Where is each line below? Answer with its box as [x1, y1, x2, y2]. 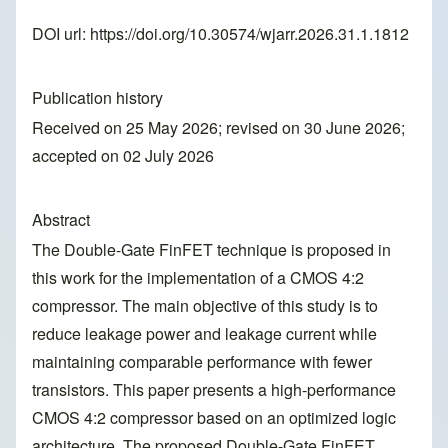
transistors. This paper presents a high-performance [32, 378, 396, 402]
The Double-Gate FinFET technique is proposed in [32, 238, 391, 262]
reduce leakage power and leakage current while [32, 322, 377, 346]
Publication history [32, 86, 163, 110]
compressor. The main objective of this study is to [32, 294, 378, 318]
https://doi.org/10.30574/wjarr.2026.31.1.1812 [90, 22, 409, 46]
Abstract [32, 208, 90, 232]
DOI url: [32, 22, 90, 46]
